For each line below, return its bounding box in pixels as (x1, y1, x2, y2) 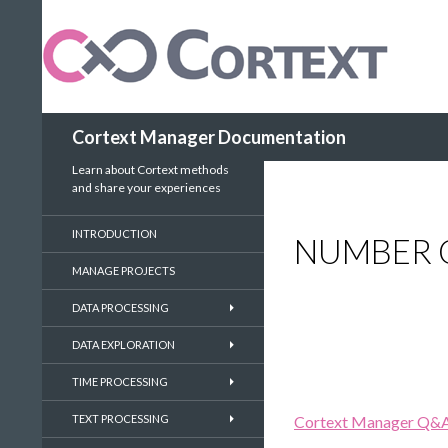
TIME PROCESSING (72, 375, 168, 388)
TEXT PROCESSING (72, 412, 169, 425)
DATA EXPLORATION (72, 338, 175, 351)
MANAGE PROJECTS (72, 264, 175, 277)
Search (46, 114, 92, 133)
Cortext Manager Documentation (72, 126, 346, 148)
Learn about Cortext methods (72, 162, 229, 177)
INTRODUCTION (72, 227, 157, 240)
